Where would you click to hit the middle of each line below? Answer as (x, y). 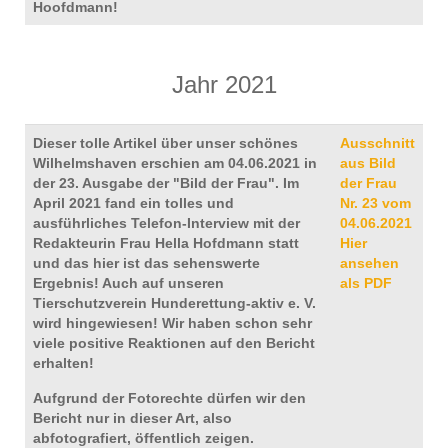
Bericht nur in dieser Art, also (132, 418)
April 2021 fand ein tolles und (133, 203)
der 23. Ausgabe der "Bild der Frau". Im (166, 183)
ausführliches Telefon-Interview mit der (166, 223)
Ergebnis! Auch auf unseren (128, 283)
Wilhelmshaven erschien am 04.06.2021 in (175, 163)
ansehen (369, 263)
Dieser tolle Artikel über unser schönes (165, 143)
